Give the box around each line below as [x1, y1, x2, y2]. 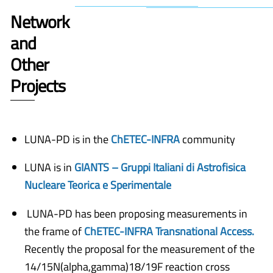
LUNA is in [24, 159, 74, 176]
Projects [10, 72, 66, 99]
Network [10, 8, 69, 35]
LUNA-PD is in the [24, 130, 108, 147]
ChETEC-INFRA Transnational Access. [84, 222, 254, 239]
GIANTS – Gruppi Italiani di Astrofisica [74, 159, 246, 176]
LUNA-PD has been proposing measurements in [24, 205, 247, 222]
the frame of [24, 222, 84, 239]
